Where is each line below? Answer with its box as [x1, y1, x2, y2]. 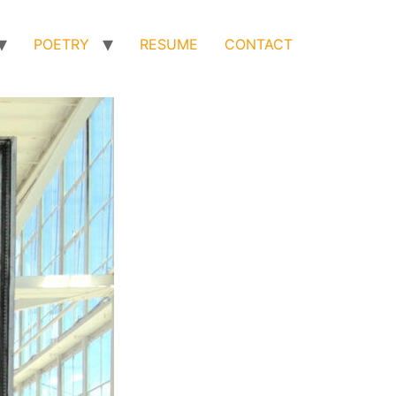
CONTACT [225, 35, 293, 53]
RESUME [140, 35, 198, 53]
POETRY [34, 35, 89, 53]
